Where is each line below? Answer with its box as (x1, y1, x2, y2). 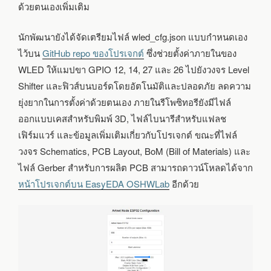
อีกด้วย (169, 177, 199, 190)
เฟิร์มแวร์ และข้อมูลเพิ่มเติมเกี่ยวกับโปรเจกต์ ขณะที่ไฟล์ (18, 128, 237, 141)
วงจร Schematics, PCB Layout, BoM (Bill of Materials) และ (18, 144, 250, 157)
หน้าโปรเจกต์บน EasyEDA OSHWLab (18, 177, 169, 190)
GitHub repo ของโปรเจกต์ (42, 46, 144, 59)
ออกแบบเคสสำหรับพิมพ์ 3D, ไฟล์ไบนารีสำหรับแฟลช (18, 111, 226, 125)
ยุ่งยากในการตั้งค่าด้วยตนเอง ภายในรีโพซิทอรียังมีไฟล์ (18, 95, 231, 108)
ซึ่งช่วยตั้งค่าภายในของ (144, 46, 237, 59)
